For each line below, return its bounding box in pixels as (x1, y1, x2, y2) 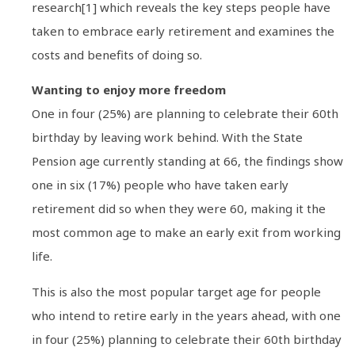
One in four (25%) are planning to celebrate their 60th (32, 105, 338, 122)
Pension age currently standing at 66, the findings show (32, 153, 343, 170)
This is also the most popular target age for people (32, 283, 321, 300)
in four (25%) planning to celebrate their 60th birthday (32, 330, 342, 347)
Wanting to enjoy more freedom (32, 82, 226, 98)
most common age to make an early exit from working (32, 224, 341, 241)
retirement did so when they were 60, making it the (32, 200, 326, 217)
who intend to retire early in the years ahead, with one (32, 307, 341, 323)
